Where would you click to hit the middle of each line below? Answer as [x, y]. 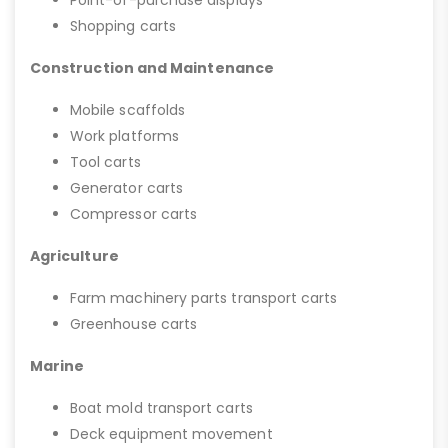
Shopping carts [123, 26]
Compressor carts [134, 214]
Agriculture [74, 256]
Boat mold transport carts [161, 408]
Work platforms [124, 136]
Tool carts [105, 162]
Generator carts [127, 188]
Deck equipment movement [171, 434]
